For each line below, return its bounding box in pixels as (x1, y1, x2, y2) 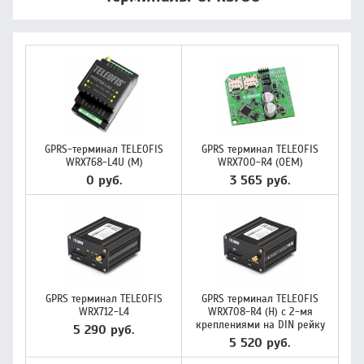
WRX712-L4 (79, 305, 129, 318)
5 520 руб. (229, 335, 291, 351)
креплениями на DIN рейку (195, 318, 325, 331)
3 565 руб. (229, 172, 291, 188)
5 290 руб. (73, 322, 135, 338)
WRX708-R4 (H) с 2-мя (207, 305, 313, 318)
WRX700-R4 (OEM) (217, 156, 303, 169)
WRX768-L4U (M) (65, 156, 143, 169)
